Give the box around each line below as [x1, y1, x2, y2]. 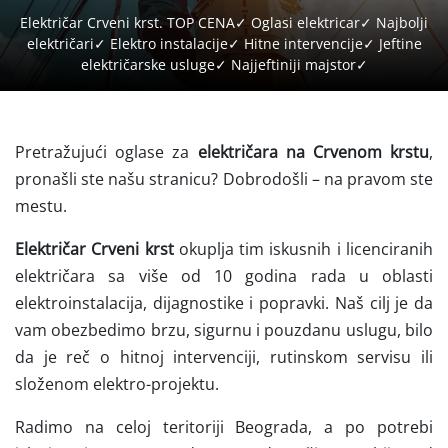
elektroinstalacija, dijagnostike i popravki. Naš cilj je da [15, 292, 433, 315]
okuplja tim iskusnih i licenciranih [173, 238, 434, 261]
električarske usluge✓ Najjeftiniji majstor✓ [80, 55, 368, 75]
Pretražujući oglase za [15, 141, 198, 164]
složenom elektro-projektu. [15, 373, 219, 396]
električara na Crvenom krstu [197, 141, 429, 164]
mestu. [15, 195, 67, 218]
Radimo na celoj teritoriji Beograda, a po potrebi [15, 416, 433, 439]
